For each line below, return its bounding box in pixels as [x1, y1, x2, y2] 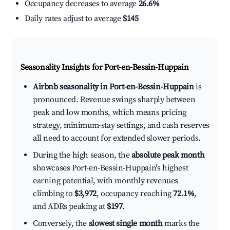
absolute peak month [131, 150, 205, 161]
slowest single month [88, 218, 163, 229]
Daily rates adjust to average [25, 13, 123, 24]
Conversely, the [33, 218, 89, 229]
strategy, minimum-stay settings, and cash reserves [33, 120, 210, 131]
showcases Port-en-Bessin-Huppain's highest [33, 163, 188, 174]
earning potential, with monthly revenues [33, 176, 179, 186]
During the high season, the [33, 150, 131, 161]
